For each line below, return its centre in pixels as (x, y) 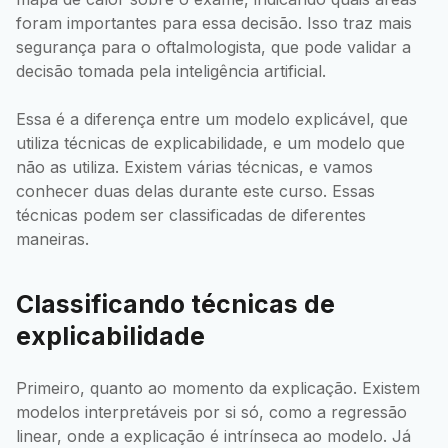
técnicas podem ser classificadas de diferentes (191, 215)
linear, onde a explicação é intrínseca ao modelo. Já (213, 435)
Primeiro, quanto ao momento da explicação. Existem (218, 387)
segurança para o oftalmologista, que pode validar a (213, 47)
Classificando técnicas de (175, 303)
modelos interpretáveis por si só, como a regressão (211, 411)
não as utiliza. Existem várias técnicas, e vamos (194, 167)
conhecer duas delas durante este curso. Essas (195, 191)
